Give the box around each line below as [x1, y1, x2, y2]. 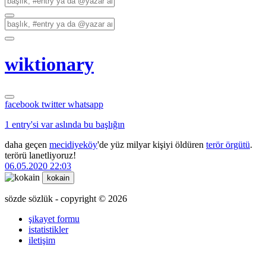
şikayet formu [28, 213, 80, 224]
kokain [47, 173, 69, 182]
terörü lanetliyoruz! [5, 150, 76, 160]
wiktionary [5, 53, 94, 75]
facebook [5, 99, 42, 109]
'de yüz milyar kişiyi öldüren [97, 139, 206, 150]
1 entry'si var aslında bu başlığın [5, 119, 125, 129]
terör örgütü [206, 139, 250, 150]
